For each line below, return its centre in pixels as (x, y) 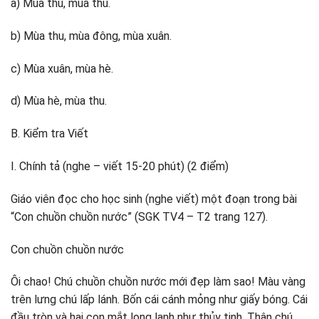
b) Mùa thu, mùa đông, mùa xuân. (91, 36)
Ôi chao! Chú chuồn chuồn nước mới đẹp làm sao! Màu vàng (158, 282)
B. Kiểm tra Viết (49, 134)
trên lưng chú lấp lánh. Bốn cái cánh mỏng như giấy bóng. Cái (159, 300)
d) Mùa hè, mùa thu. (59, 101)
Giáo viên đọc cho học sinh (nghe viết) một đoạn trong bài (154, 199)
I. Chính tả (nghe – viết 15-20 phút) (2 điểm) (120, 166)
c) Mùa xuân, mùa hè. (62, 68)
